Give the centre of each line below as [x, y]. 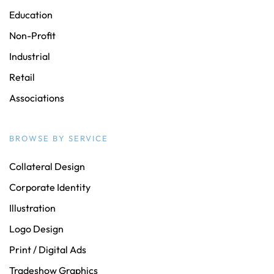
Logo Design [36, 229]
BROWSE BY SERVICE [59, 139]
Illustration [32, 208]
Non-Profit [32, 36]
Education [31, 15]
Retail [22, 77]
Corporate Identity [50, 187]
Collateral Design [47, 167]
